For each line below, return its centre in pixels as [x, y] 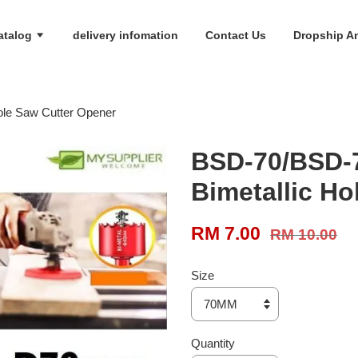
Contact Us [235, 35]
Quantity [213, 344]
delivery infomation [125, 35]
